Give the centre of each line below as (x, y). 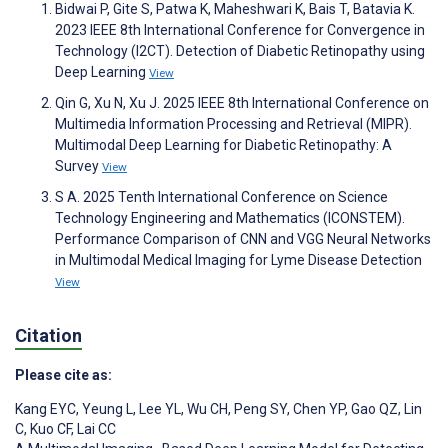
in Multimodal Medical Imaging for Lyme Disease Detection (238, 260)
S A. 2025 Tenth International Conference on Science (221, 197)
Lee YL (158, 408)
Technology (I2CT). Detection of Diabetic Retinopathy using (240, 51)
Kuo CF (49, 428)
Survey (78, 166)
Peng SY (259, 408)
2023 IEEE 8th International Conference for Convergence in (240, 30)
